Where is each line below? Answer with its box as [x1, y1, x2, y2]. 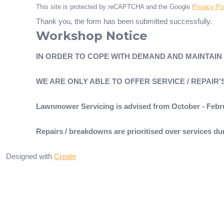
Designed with [6, 152, 54, 160]
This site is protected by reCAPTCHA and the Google [36, 3, 192, 10]
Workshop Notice [36, 28, 147, 43]
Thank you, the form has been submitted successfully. [36, 17, 212, 25]
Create [54, 152, 76, 160]
